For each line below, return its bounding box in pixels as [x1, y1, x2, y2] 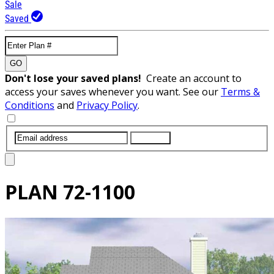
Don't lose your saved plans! [5, 71, 146, 85]
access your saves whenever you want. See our [5, 84, 221, 98]
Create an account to [146, 71, 242, 85]
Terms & [221, 84, 260, 98]
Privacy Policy [76, 98, 138, 112]
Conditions [5, 98, 54, 112]
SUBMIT [135, 133, 166, 143]
